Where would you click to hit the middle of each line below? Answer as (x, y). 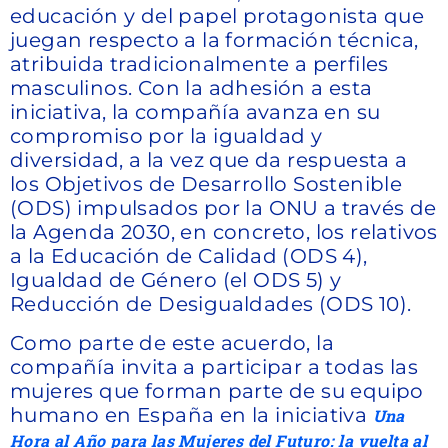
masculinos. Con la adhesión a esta (191, 88)
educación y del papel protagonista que (217, 16)
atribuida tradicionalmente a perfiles (199, 64)
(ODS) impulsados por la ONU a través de (223, 208)
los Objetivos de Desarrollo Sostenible (206, 184)
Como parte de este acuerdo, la (172, 342)
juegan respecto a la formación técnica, (214, 40)
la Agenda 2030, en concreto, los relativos (224, 232)
